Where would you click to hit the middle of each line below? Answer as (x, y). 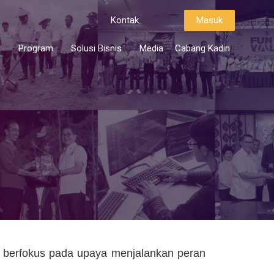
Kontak (124, 20)
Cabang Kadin (202, 48)
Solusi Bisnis (96, 48)
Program (35, 48)
